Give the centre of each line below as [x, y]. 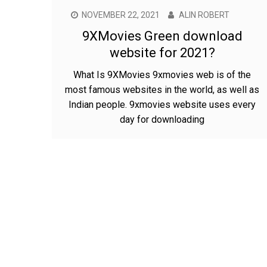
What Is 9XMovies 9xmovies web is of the [162, 75]
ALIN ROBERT [204, 15]
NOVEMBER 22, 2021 [121, 15]
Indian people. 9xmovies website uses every [162, 105]
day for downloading [162, 120]
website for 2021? [162, 53]
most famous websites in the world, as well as [162, 90]
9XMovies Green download [162, 36]
